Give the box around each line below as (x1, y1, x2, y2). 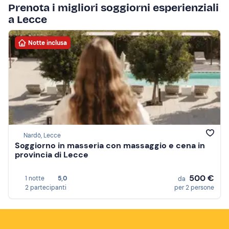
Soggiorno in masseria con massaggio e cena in (15, 140, 205, 151)
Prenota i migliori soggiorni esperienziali (8, 1, 219, 14)
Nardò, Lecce (24, 131, 61, 140)
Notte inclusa (28, 38, 67, 47)
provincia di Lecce (15, 149, 88, 161)
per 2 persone (174, 184, 214, 192)
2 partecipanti (25, 184, 66, 192)
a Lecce (8, 13, 47, 26)
